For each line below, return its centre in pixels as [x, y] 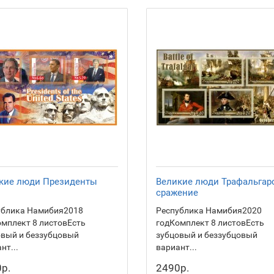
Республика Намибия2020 [209, 210]
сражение [177, 193]
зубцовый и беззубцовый [207, 235]
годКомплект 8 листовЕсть [210, 223]
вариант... [176, 247]
